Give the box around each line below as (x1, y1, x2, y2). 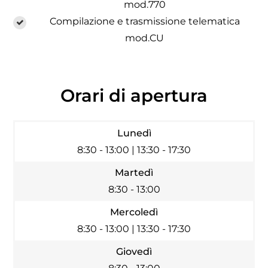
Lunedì (117, 127, 151, 139)
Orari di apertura (60, 85, 208, 106)
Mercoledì (110, 206, 158, 218)
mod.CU (125, 32, 164, 44)
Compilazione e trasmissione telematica (49, 16, 240, 28)
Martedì (115, 167, 153, 179)
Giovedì (116, 246, 152, 258)
